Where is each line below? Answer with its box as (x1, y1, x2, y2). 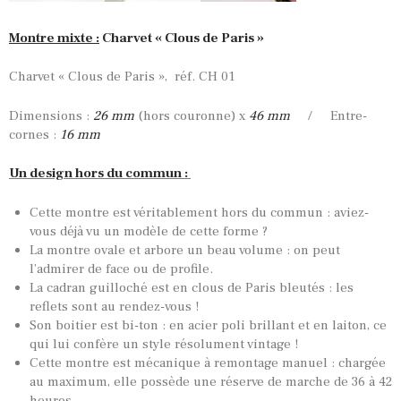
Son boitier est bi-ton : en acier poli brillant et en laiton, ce (29, 316, 387, 334)
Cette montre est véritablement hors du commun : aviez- (29, 203, 369, 221)
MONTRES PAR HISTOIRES (9, 263, 205, 280)
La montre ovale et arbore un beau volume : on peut (29, 241, 340, 259)
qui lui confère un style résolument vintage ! (29, 335, 298, 353)
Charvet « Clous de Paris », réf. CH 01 (9, 68, 235, 86)
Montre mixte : (9, 29, 99, 47)
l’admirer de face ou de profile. (29, 260, 213, 277)
